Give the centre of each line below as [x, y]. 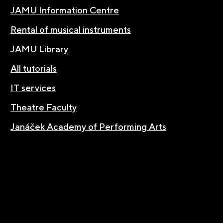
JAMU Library [39, 49]
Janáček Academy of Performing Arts [88, 127]
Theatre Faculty [44, 108]
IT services [33, 88]
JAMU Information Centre [65, 10]
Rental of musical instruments [71, 30]
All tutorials [34, 69]
